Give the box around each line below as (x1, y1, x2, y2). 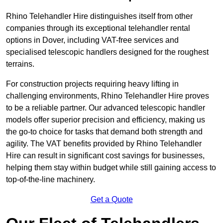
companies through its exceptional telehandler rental (6, 24, 190, 33)
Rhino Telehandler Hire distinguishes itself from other (6, 12, 193, 21)
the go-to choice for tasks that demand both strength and (6, 127, 203, 136)
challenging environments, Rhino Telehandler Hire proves (6, 92, 209, 101)
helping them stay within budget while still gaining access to (6, 163, 216, 172)
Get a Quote (90, 195, 133, 204)
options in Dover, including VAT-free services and (6, 36, 179, 45)
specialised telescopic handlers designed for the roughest (6, 48, 209, 57)
